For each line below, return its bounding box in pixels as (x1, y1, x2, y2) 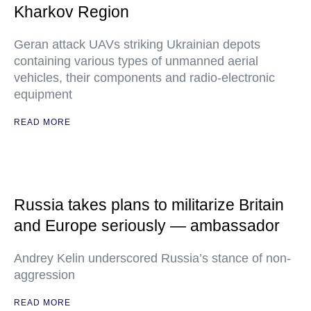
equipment (14, 87, 72, 101)
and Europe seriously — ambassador (14, 217, 280, 235)
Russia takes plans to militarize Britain (14, 196, 284, 214)
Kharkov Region (14, 3, 129, 21)
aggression (14, 268, 75, 282)
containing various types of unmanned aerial (14, 54, 258, 68)
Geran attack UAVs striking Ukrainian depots (14, 37, 260, 51)
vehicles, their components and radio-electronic (14, 71, 275, 85)
